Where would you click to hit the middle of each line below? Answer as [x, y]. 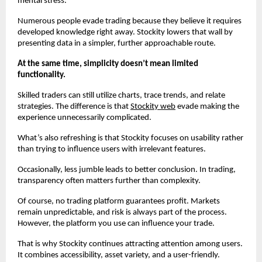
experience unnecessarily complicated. [85, 118]
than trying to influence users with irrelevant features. [112, 149]
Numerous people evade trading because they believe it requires [130, 21]
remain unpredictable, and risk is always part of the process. [122, 212]
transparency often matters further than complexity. [109, 181]
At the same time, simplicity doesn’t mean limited [108, 64]
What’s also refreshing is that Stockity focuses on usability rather [130, 138]
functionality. [42, 75]
